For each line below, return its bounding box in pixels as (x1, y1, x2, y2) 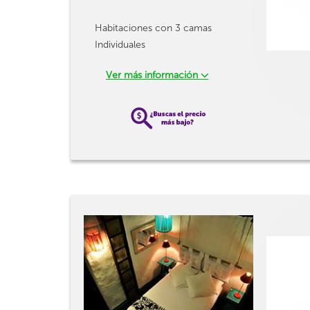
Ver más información (106, 69, 201, 81)
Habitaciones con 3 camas (95, 22, 212, 34)
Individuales (95, 39, 145, 51)
